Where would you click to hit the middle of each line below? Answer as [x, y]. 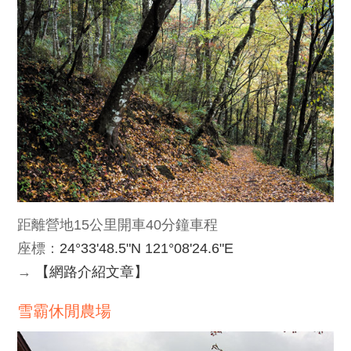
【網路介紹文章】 [90, 271]
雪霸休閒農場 [65, 311]
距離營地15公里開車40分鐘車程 [118, 224]
